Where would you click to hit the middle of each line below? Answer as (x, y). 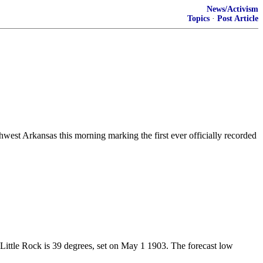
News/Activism (232, 9)
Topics (198, 18)
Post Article (238, 18)
